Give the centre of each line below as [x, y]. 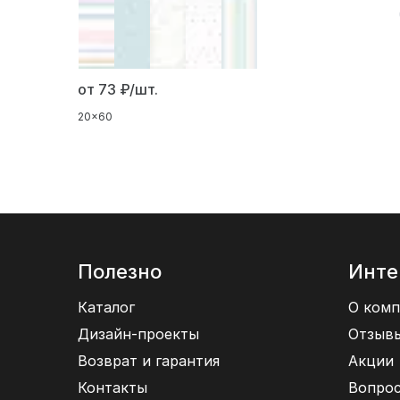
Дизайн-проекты [138, 334]
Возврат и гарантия [149, 361]
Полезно [120, 272]
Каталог [106, 308]
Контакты [112, 388]
